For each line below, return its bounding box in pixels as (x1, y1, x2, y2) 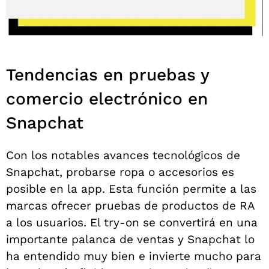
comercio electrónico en (6, 89, 208, 109)
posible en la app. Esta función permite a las (6, 182, 256, 196)
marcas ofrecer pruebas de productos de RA (6, 199, 255, 213)
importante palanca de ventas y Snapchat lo (6, 232, 255, 247)
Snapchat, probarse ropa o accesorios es (6, 165, 234, 180)
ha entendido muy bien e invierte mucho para (6, 249, 261, 264)
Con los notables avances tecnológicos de (6, 148, 240, 163)
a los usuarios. (6, 216, 90, 230)
